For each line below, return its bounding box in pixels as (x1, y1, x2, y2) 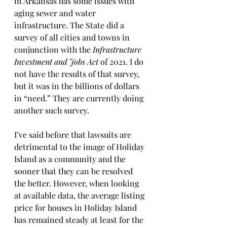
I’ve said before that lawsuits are (14, 129, 133, 140)
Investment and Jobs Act (14, 56, 98, 67)
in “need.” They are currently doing (14, 93, 145, 103)
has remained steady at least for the (14, 214, 145, 225)
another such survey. (14, 105, 89, 116)
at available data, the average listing (14, 190, 146, 201)
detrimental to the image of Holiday (14, 141, 146, 152)
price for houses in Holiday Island (14, 202, 139, 213)
